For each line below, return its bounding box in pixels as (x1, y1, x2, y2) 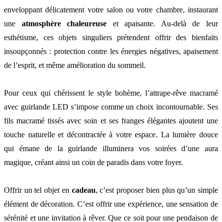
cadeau (71, 185, 96, 194)
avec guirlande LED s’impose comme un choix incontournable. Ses (4, 102, 218, 111)
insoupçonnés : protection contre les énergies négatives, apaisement (4, 47, 218, 55)
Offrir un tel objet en (4, 185, 72, 194)
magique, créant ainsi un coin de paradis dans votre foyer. (4, 158, 183, 166)
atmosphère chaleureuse (21, 19, 107, 28)
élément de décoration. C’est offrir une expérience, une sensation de (4, 199, 218, 208)
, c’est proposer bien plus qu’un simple (95, 185, 219, 194)
